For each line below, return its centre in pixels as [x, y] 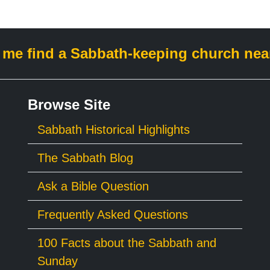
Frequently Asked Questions [113, 214]
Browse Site [69, 104]
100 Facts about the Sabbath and [127, 243]
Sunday [58, 261]
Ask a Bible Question [93, 186]
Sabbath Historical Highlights [114, 129]
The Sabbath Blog [85, 158]
